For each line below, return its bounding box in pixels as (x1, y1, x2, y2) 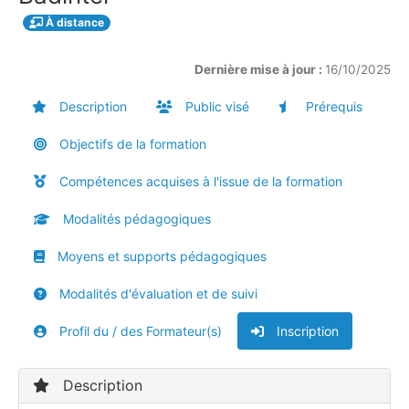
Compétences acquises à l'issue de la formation (56, 173, 342, 190)
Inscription (273, 323, 339, 340)
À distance (43, 15, 104, 29)
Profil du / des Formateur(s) (56, 323, 222, 340)
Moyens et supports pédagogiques (54, 248, 267, 265)
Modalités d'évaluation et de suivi (56, 286, 257, 302)
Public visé (182, 99, 249, 115)
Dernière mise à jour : (194, 62, 325, 78)
